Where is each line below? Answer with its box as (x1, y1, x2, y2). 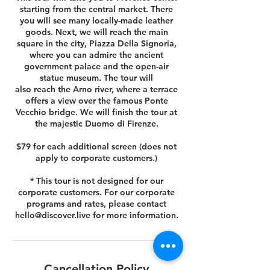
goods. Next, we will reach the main (25, 27, 168, 37)
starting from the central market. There (20, 4, 173, 14)
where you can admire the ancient (30, 49, 163, 60)
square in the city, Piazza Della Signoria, (16, 38, 177, 49)
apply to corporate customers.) (36, 152, 157, 163)
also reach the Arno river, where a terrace (15, 84, 178, 95)
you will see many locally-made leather (20, 15, 173, 26)
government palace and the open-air (24, 61, 169, 72)
